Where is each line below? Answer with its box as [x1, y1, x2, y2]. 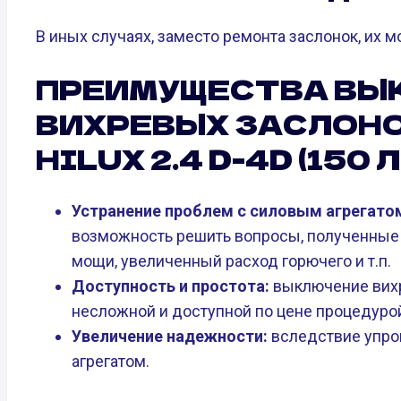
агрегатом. [72, 351, 149, 371]
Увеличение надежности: [72, 326, 268, 346]
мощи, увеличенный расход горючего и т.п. [72, 251, 391, 270]
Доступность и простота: [72, 276, 269, 295]
